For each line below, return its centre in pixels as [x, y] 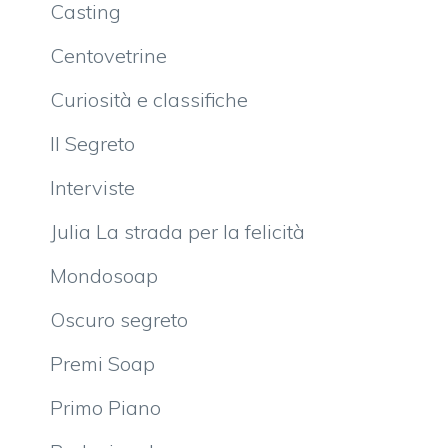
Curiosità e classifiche [149, 100]
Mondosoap [104, 276]
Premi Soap [102, 364]
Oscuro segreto [119, 320]
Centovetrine [108, 56]
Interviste [92, 188]
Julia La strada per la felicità [177, 232]
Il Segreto [92, 144]
